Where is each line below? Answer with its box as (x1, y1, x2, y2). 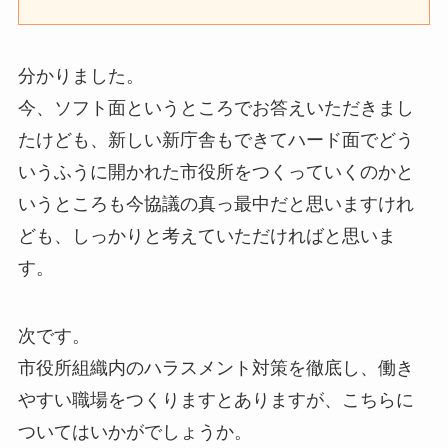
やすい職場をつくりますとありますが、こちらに (17, 390, 414, 411)
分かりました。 (17, 66, 144, 87)
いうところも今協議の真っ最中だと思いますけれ (17, 194, 414, 215)
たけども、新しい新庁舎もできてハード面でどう (17, 130, 414, 151)
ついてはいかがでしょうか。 (17, 422, 252, 443)
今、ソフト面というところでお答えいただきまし (17, 98, 414, 119)
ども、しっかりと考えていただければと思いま (17, 226, 396, 247)
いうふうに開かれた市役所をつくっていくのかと (17, 162, 414, 183)
